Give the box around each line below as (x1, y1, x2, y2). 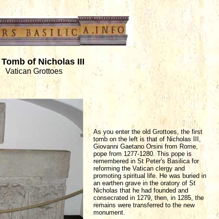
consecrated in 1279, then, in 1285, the (93, 194, 204, 201)
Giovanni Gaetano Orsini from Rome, (93, 143, 198, 150)
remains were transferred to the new (93, 201, 195, 209)
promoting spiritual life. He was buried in (93, 172, 206, 179)
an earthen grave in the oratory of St (93, 179, 196, 187)
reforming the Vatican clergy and (93, 165, 185, 172)
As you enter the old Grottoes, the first (93, 128, 202, 135)
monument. (93, 209, 125, 216)
